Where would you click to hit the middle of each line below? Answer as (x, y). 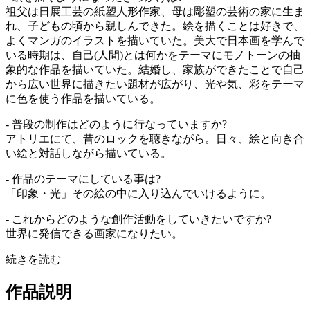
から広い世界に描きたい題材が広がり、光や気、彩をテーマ (155, 84)
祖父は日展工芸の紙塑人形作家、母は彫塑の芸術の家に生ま (155, 11)
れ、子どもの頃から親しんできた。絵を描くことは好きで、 (155, 26)
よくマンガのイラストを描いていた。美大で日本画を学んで (155, 40)
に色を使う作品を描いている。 (83, 98)
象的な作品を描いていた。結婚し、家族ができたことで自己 (155, 69)
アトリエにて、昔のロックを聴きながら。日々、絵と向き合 (155, 138)
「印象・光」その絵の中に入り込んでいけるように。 (138, 193)
